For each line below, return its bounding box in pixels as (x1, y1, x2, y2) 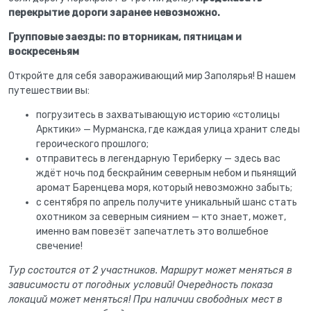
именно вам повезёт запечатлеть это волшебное (36, 225, 269, 237)
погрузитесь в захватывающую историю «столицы (36, 108, 280, 121)
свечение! (36, 239, 83, 252)
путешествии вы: (8, 84, 90, 96)
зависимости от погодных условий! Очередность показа (8, 278, 273, 291)
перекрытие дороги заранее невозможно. (8, 6, 220, 19)
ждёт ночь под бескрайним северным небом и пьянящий (36, 167, 296, 179)
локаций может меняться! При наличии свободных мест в (8, 293, 283, 305)
